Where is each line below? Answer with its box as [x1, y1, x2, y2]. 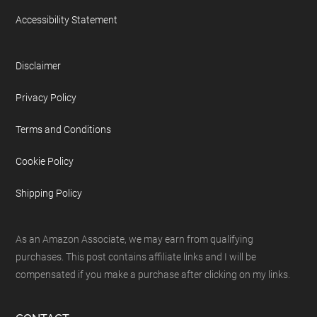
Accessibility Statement [16, 14, 118, 26]
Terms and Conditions [16, 124, 112, 136]
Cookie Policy [16, 156, 74, 168]
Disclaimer [16, 60, 62, 72]
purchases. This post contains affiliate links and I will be [16, 251, 257, 263]
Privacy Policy [16, 92, 77, 104]
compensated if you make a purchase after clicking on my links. [16, 269, 291, 281]
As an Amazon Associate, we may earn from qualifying [16, 234, 254, 246]
